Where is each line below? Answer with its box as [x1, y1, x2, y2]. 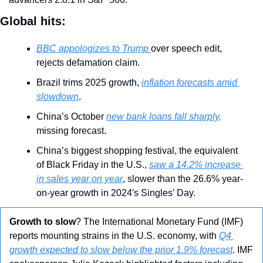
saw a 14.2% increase [149, 160, 241, 170]
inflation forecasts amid [141, 77, 237, 88]
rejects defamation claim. [36, 58, 140, 68]
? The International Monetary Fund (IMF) [76, 217, 243, 227]
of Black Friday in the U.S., [36, 160, 149, 170]
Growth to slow [9, 217, 76, 227]
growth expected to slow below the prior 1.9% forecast [9, 245, 232, 255]
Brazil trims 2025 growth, [36, 77, 141, 88]
